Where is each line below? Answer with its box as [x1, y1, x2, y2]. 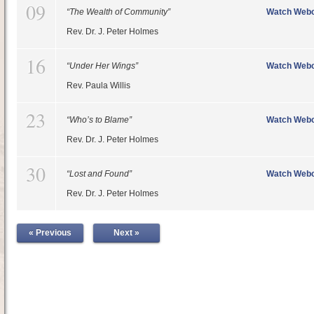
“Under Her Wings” [66, 61, 138, 71]
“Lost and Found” [66, 169, 132, 179]
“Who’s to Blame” [66, 115, 132, 125]
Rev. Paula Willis [66, 81, 130, 90]
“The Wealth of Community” [66, 7, 170, 17]
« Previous [28, 228, 71, 238]
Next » [113, 228, 139, 238]
